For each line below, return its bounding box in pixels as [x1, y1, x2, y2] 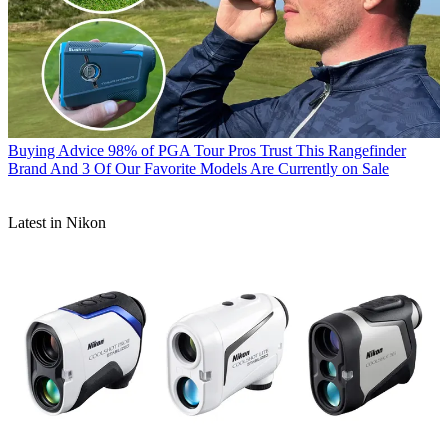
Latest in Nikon [8, 214, 106, 231]
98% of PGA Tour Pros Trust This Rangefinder [108, 142, 406, 159]
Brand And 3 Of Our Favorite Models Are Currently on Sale [8, 160, 389, 177]
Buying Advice [8, 142, 104, 159]
